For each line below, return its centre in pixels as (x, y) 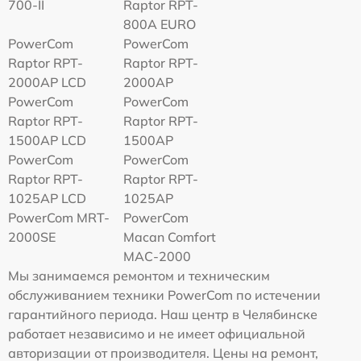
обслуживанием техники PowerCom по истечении (164, 295)
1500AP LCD (47, 140)
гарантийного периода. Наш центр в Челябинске (163, 314)
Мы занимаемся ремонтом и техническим (139, 276)
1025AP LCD (47, 198)
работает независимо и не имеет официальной (157, 334)
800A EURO (160, 24)
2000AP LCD (47, 82)
